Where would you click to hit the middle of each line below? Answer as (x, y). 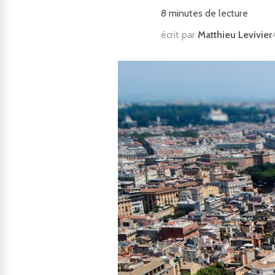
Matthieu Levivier (235, 35)
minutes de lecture (207, 13)
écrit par (179, 35)
